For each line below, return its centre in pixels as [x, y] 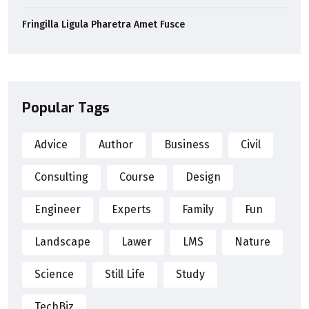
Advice [51, 145]
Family [198, 210]
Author [116, 145]
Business [187, 145]
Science [54, 275]
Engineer [58, 210]
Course [137, 177]
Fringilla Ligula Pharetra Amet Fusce [103, 24]
